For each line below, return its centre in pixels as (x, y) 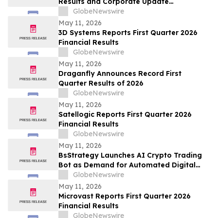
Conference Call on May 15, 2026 (116, 11)
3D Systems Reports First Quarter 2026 (128, 33)
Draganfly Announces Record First (120, 74)
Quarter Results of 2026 (101, 83)
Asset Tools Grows (92, 175)
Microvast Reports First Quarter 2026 (125, 196)
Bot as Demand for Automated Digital (127, 165)
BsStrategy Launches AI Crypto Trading (130, 155)
